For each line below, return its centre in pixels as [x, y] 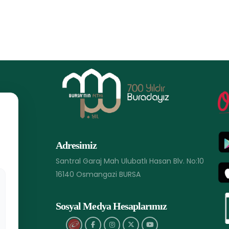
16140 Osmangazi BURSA [98, 174]
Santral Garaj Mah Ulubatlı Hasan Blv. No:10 [130, 161]
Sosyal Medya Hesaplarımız [111, 206]
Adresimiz [76, 145]
